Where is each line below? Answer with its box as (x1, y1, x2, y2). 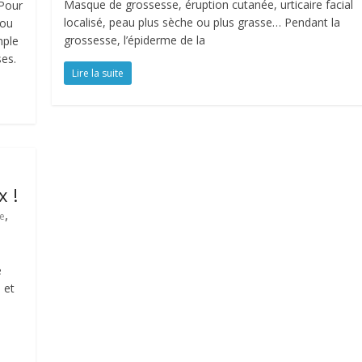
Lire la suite (72, 66, 124, 80)
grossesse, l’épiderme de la (64, 32, 206, 48)
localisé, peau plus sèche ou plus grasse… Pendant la (64, 15, 341, 30)
